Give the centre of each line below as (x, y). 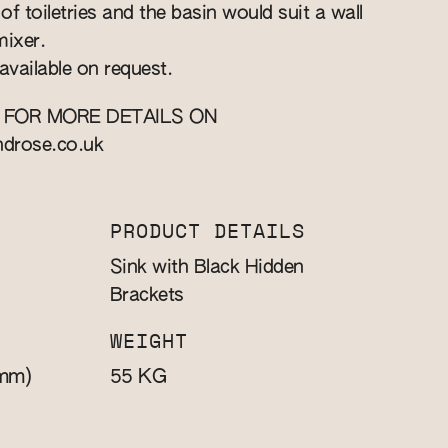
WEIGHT (148, 342)
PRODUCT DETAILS (207, 232)
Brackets (146, 295)
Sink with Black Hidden (206, 267)
